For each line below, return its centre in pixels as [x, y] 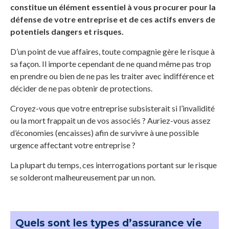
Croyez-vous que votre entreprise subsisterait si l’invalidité [112, 108]
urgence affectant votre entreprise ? [73, 145]
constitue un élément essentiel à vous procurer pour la [113, 7]
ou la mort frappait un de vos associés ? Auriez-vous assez [110, 121]
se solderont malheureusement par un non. [83, 177]
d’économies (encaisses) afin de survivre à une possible [105, 133]
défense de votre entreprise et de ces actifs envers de [113, 19]
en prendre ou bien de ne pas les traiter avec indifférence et [112, 76]
